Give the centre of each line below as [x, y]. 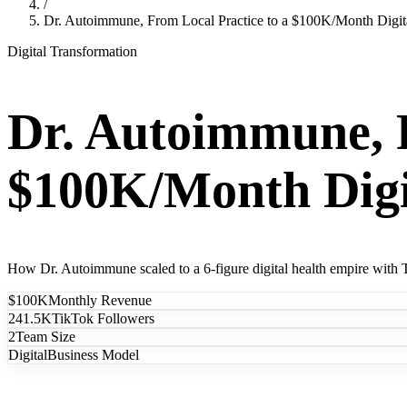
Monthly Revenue [100, 301]
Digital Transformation [72, 52]
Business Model [93, 355]
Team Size [45, 337]
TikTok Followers [103, 319]
